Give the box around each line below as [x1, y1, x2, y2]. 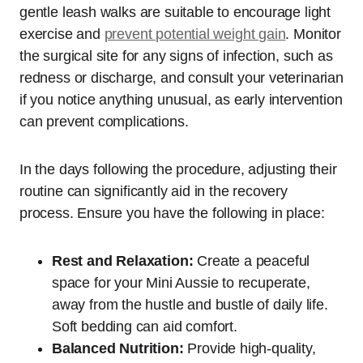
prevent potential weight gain [104, 25, 286, 42]
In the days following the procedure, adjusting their [19, 160, 337, 177]
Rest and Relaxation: [52, 252, 194, 269]
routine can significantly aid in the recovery [19, 182, 288, 199]
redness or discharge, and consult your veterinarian [19, 69, 344, 86]
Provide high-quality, [183, 340, 316, 357]
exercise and [19, 25, 105, 42]
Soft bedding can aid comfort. [52, 318, 237, 335]
